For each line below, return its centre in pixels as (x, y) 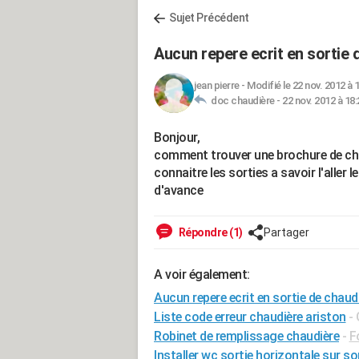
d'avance (178, 190)
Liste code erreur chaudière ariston (250, 317)
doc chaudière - (244, 101)
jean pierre (217, 85)
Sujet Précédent (209, 18)
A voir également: (202, 274)
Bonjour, (177, 137)
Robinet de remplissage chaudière (246, 336)
